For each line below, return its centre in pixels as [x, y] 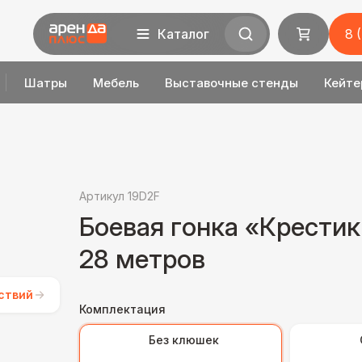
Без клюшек [184, 340]
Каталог [183, 34]
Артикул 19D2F [120, 196]
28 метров [142, 259]
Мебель [116, 82]
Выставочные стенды [232, 82]
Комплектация [122, 309]
